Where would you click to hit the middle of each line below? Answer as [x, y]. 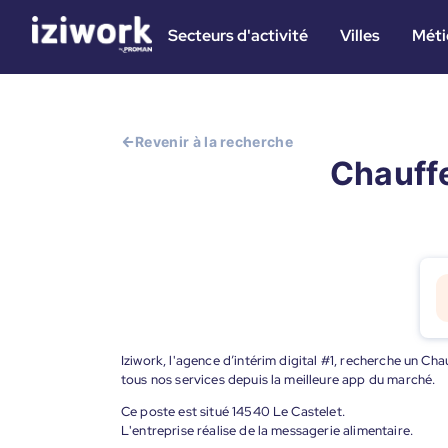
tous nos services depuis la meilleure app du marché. [278, 379]
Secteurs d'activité [238, 35]
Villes [360, 35]
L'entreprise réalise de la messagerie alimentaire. [267, 430]
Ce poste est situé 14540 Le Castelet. [233, 411]
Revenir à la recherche [214, 141]
